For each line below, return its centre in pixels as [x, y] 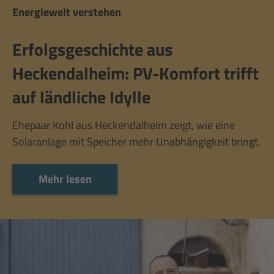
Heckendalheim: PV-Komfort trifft [135, 73]
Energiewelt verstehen [67, 12]
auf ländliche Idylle [81, 97]
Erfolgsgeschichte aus [92, 50]
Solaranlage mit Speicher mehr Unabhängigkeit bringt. [136, 142]
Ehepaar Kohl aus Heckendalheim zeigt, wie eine [124, 125]
